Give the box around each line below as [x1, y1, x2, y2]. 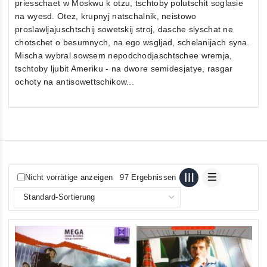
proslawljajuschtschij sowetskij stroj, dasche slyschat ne [15, 24, 234, 34]
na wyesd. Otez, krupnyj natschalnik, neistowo [15, 11, 197, 21]
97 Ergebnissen [120, 173, 176, 182]
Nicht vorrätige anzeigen [25, 173, 113, 182]
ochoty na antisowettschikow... [15, 76, 135, 86]
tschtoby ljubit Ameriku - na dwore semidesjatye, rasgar [15, 63, 233, 73]
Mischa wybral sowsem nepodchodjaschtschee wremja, [15, 50, 232, 60]
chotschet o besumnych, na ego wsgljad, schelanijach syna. [15, 37, 250, 47]
